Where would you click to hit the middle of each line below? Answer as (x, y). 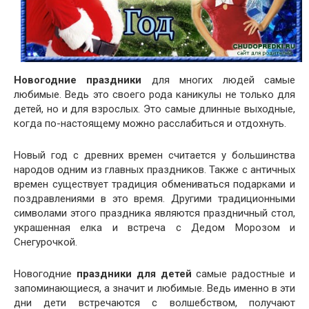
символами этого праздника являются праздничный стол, (154, 213)
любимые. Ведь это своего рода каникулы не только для (154, 94)
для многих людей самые (219, 80)
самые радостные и (243, 274)
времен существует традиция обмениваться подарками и (154, 184)
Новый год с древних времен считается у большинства (154, 155)
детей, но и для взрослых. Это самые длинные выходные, (154, 109)
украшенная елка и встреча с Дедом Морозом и (154, 228)
